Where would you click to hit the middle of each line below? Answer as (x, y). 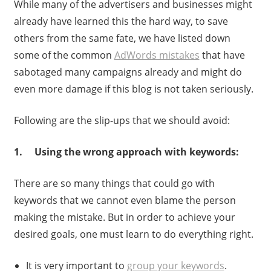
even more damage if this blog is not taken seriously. (133, 89)
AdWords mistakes (157, 55)
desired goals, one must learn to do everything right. (133, 234)
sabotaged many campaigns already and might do (128, 72)
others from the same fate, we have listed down (122, 38)
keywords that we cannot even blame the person (125, 200)
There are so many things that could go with (114, 183)
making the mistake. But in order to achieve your (124, 217)
